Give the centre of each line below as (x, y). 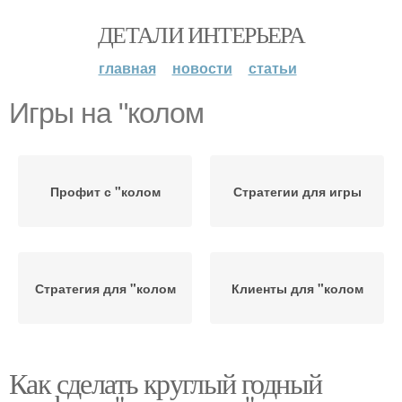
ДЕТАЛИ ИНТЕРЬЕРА (201, 34)
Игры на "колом (106, 113)
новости (202, 68)
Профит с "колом (105, 191)
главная (127, 68)
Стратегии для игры (297, 191)
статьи (272, 68)
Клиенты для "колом (297, 288)
